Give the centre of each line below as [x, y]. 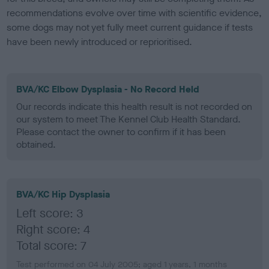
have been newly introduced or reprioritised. [100, 41]
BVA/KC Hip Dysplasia [63, 194]
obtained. [36, 144]
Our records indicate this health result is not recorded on [134, 106]
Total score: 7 [52, 246]
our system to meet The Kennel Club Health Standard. [129, 119]
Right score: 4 [53, 229]
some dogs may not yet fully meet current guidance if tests [130, 27]
